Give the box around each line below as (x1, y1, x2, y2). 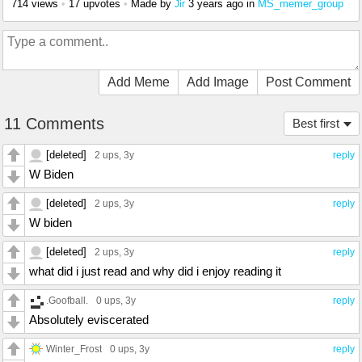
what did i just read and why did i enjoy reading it (29, 264, 281, 279)
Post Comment (266, 75, 351, 90)
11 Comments (4, 115, 104, 133)
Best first (293, 116, 339, 131)
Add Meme (107, 75, 170, 90)
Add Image (187, 75, 249, 90)
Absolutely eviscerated (29, 313, 149, 327)
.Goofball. (46, 295, 88, 306)
